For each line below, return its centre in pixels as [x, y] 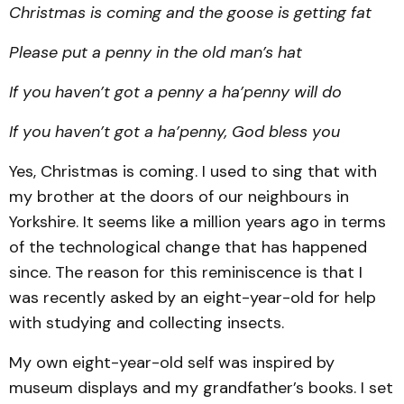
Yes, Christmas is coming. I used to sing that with [193, 172]
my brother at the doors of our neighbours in [179, 197]
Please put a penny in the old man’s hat [156, 53]
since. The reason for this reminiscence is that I [186, 273]
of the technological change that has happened [188, 248]
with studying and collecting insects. [147, 323]
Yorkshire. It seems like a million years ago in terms [197, 222]
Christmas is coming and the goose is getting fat [190, 13]
